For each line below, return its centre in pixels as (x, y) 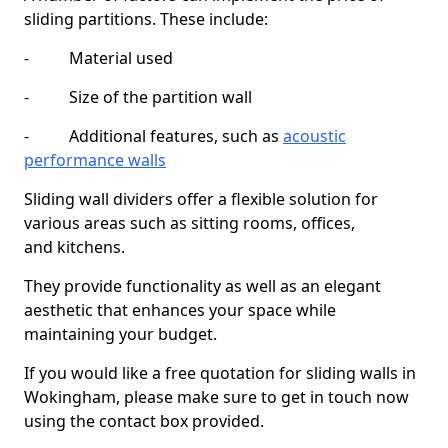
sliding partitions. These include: (146, 19)
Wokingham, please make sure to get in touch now (216, 397)
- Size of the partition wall (138, 97)
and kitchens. (74, 247)
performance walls (95, 160)
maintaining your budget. (120, 334)
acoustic (314, 136)
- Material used (98, 58)
